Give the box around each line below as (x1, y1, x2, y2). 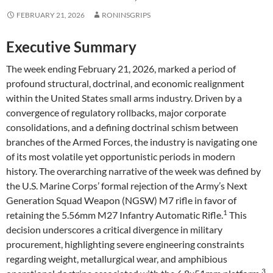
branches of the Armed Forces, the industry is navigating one (6, 136, 257, 147)
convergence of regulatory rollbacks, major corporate (6, 107, 226, 118)
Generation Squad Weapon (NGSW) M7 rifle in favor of (6, 194, 236, 206)
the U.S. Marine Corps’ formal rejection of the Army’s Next (6, 180, 247, 191)
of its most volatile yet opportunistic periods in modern (6, 151, 235, 162)
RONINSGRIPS (102, 10, 151, 19)
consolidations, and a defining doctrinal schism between (6, 121, 238, 133)
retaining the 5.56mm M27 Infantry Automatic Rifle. (6, 209, 223, 221)
